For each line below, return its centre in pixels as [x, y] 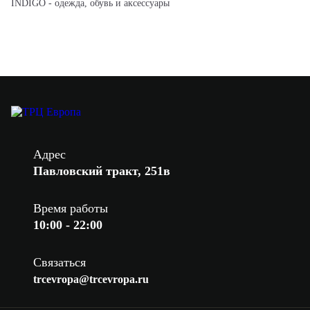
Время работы [70, 208]
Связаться [59, 262]
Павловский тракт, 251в [101, 171]
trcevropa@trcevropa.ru [91, 279]
